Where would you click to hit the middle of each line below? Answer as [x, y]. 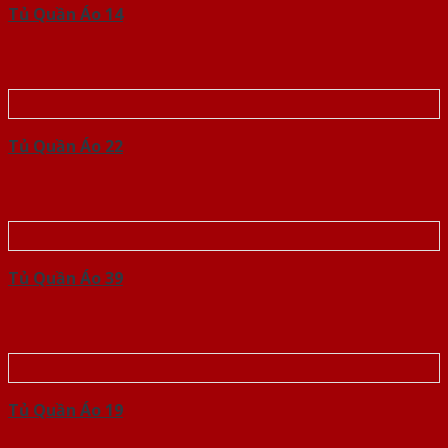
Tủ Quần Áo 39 [65, 278]
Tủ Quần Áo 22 [65, 146]
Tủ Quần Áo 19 [65, 410]
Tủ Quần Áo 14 [65, 14]
